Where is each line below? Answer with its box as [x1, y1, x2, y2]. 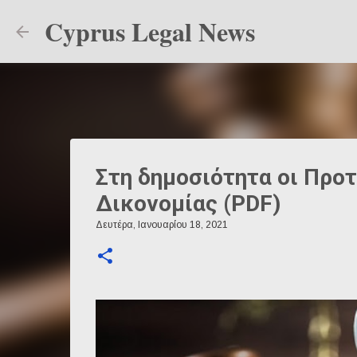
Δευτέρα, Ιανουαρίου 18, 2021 [95, 219, 228, 230]
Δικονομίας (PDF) [95, 190, 280, 217]
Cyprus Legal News [45, 13, 255, 50]
